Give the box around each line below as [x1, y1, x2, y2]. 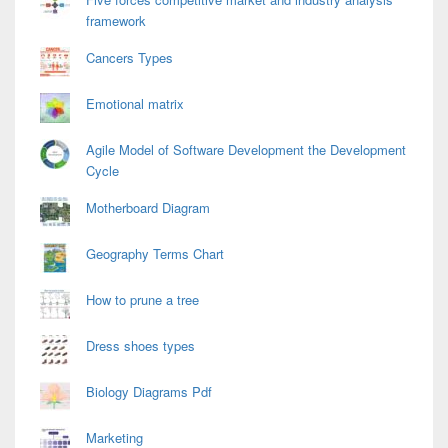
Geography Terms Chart [86, 244, 224, 264]
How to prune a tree [86, 290, 199, 310]
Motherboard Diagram [86, 198, 210, 218]
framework [86, 11, 146, 31]
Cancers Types [86, 48, 173, 68]
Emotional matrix [86, 94, 184, 114]
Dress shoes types [86, 336, 195, 356]
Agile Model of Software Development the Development [86, 140, 406, 160]
